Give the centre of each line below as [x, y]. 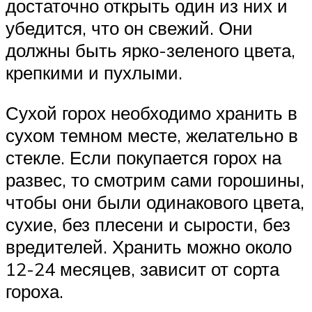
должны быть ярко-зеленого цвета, [150, 50]
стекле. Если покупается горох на [143, 158]
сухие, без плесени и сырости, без [148, 225]
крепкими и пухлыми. [94, 73]
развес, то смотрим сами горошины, [155, 180]
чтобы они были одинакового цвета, [155, 202]
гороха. [34, 291]
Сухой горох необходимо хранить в [151, 113]
